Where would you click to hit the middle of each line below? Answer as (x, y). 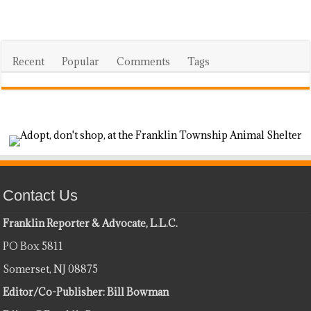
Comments (144, 61)
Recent (29, 61)
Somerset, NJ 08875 (51, 269)
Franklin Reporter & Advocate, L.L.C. (91, 223)
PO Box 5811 (33, 246)
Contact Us (41, 195)
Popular (81, 61)
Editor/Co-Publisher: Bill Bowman (86, 292)
